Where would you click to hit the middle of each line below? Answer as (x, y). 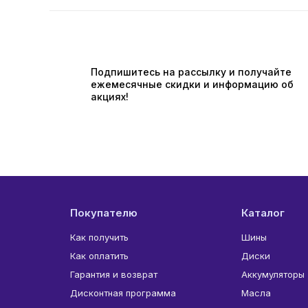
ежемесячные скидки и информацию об (192, 84)
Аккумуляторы (273, 274)
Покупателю (104, 213)
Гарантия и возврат (114, 274)
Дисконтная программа (123, 293)
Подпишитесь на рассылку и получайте (191, 72)
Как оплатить (99, 256)
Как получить (99, 237)
